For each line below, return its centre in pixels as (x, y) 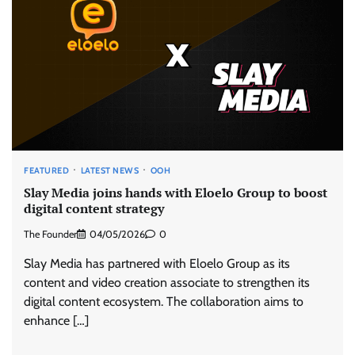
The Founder (50, 234)
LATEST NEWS (109, 170)
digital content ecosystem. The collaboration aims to (164, 301)
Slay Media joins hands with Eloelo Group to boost (176, 193)
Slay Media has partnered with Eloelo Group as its (157, 263)
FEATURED (46, 170)
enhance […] (56, 320)
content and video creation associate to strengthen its (167, 282)
